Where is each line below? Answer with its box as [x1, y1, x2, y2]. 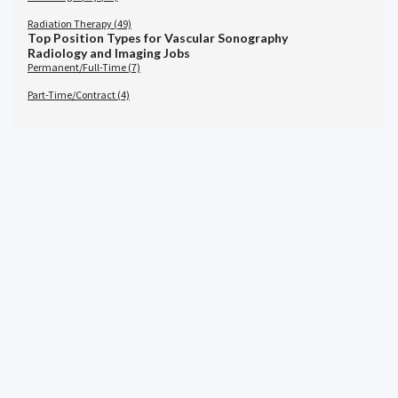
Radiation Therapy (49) [28, 16, 131, 30]
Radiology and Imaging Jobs [28, 44, 190, 60]
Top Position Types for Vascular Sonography [28, 29, 288, 45]
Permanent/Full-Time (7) [28, 60, 140, 74]
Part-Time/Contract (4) [28, 87, 130, 101]
